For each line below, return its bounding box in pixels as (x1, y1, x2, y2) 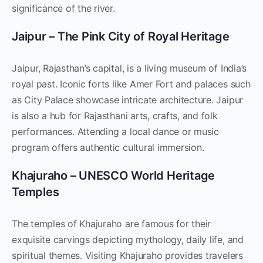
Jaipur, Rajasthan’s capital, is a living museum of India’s (12, 62, 247, 74)
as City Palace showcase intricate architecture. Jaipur (12, 94, 244, 106)
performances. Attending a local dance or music (12, 126, 219, 137)
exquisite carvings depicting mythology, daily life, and (12, 234, 244, 245)
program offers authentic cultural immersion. (12, 141, 204, 153)
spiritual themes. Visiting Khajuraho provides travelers (12, 249, 243, 261)
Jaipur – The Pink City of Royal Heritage (12, 29, 230, 43)
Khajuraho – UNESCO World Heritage (12, 168, 215, 183)
